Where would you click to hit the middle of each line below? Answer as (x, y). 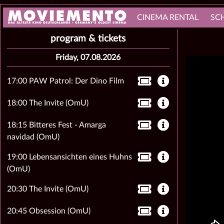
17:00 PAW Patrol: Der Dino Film (65, 81)
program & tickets (88, 39)
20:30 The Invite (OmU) (47, 189)
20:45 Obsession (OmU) (48, 211)
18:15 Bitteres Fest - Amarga (56, 125)
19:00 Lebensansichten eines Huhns (69, 157)
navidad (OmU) (33, 137)
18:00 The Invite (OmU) (47, 103)
